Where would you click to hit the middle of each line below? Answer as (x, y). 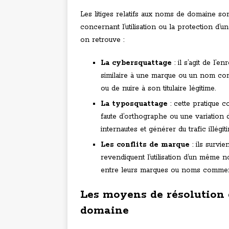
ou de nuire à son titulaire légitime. (158, 89)
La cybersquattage (136, 63)
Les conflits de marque (145, 145)
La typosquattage (134, 104)
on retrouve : (102, 40)
